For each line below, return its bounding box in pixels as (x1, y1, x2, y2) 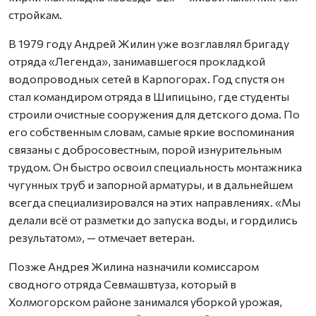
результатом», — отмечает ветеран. (8, 230, 195, 244)
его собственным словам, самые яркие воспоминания (8, 124, 294, 138)
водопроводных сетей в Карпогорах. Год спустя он (8, 71, 284, 85)
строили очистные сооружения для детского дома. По (8, 107, 300, 121)
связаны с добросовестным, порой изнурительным (8, 142, 281, 156)
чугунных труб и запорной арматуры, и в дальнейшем (8, 177, 293, 191)
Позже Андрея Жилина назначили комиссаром (8, 259, 259, 273)
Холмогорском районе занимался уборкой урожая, (8, 294, 282, 308)
